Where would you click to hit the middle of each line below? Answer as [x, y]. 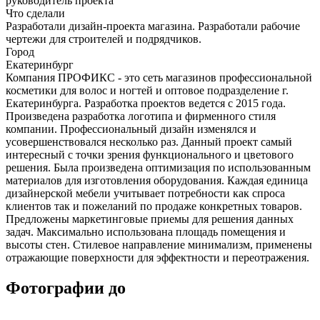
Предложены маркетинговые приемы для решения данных [150, 219]
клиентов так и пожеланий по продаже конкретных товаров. [154, 206]
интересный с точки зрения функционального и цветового [150, 154]
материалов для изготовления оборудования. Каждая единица [157, 180]
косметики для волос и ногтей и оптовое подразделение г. [147, 90]
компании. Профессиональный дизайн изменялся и [131, 129]
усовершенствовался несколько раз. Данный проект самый [149, 141]
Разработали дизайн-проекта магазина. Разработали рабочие [153, 26]
